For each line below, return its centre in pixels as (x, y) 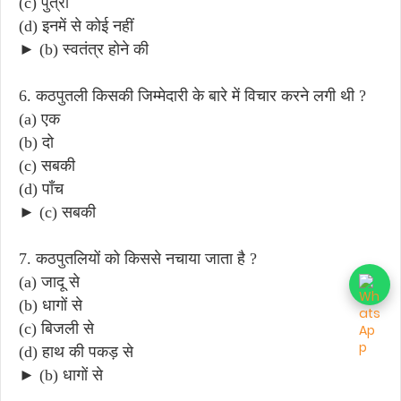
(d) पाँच (41, 188)
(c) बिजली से (56, 328)
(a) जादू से (49, 282)
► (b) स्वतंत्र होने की (84, 49)
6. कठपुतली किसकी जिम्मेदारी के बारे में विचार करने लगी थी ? (192, 95)
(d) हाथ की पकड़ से (76, 351)
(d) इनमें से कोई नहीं (76, 26)
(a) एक (39, 119)
